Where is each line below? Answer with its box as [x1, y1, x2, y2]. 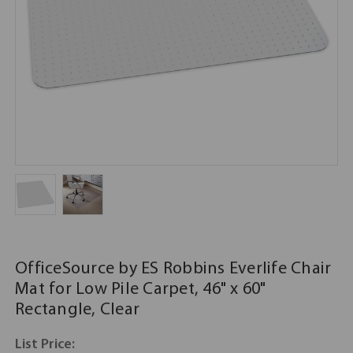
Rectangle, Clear [15, 301, 139, 320]
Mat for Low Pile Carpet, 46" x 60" [15, 281, 266, 299]
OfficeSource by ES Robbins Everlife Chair [15, 260, 332, 279]
